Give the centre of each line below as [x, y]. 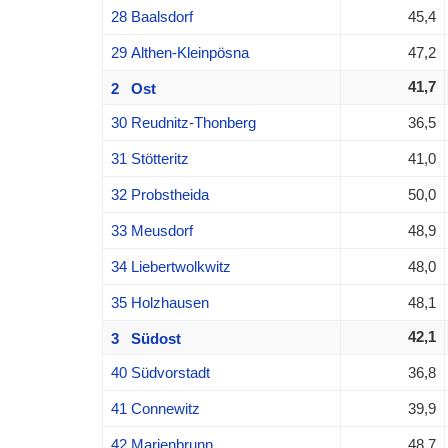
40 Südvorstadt [160, 372]
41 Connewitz [155, 408]
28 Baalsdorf [151, 16]
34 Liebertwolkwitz [170, 266]
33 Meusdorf [151, 230]
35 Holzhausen [159, 302]
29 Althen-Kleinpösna [179, 52]
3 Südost [145, 338]
